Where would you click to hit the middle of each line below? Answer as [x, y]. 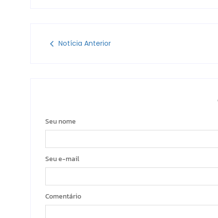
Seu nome [61, 122]
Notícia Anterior [85, 44]
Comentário [63, 197]
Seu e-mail [62, 159]
